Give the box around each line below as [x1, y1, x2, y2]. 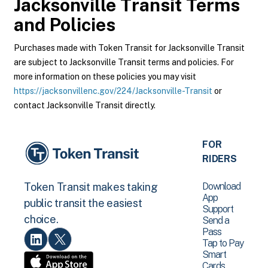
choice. [24, 213, 59, 226]
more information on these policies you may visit [14, 72, 196, 81]
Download [202, 181, 241, 192]
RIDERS [202, 153, 237, 165]
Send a [202, 215, 230, 226]
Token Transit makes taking [24, 181, 158, 194]
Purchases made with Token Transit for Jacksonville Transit [14, 43, 245, 53]
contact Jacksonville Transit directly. [14, 100, 156, 110]
